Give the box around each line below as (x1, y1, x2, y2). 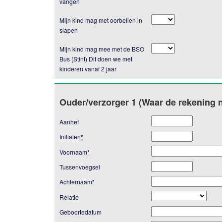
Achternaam (59, 177, 92, 186)
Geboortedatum (59, 208, 102, 217)
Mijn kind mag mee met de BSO (59, 45, 144, 54)
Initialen (59, 132, 81, 141)
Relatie (59, 192, 79, 201)
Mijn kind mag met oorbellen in (59, 16, 142, 25)
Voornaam (59, 147, 87, 156)
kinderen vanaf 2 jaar (59, 64, 116, 73)
